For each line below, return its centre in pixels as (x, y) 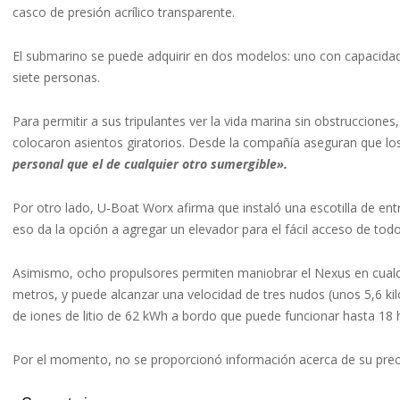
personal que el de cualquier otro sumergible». (150, 164)
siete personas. (56, 78)
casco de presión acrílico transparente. (124, 12)
